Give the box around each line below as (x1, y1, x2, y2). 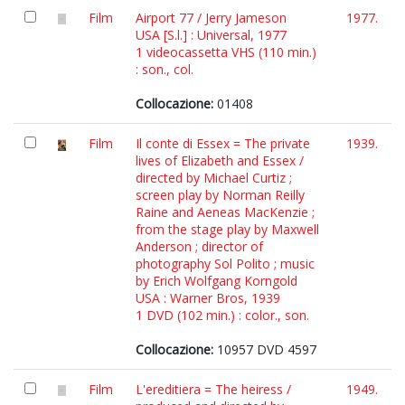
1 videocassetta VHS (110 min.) (136, 43, 316, 61)
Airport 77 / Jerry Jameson (136, 9, 287, 26)
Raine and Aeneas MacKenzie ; (136, 203, 315, 221)
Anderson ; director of (136, 238, 263, 255)
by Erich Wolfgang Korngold (136, 272, 297, 289)
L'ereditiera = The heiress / (136, 381, 291, 398)
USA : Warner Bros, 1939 (136, 289, 280, 306)
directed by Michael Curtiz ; (136, 169, 292, 186)
